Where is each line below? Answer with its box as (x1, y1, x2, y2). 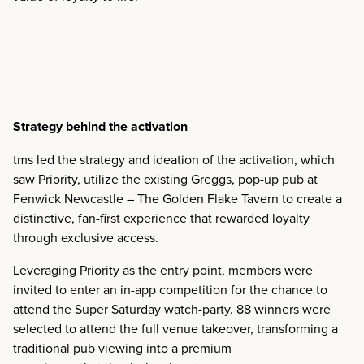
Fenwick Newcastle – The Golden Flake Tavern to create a (13, 188, 342, 207)
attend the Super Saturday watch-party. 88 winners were (13, 299, 331, 318)
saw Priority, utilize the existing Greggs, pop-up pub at (13, 169, 318, 188)
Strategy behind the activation (13, 116, 188, 136)
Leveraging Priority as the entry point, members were (13, 260, 313, 279)
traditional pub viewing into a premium (13, 338, 232, 357)
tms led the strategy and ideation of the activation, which (13, 149, 335, 168)
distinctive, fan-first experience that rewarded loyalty (13, 208, 310, 227)
